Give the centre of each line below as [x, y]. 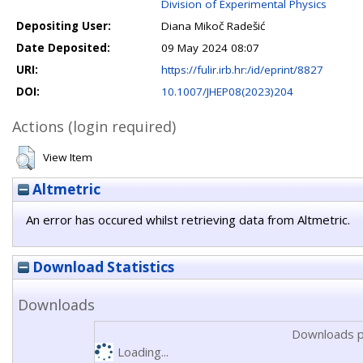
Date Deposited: [63, 48]
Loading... [143, 352]
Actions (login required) [94, 126]
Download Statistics [102, 267]
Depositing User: [64, 26]
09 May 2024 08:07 [210, 48]
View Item [68, 157]
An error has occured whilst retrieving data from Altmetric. [188, 220]
